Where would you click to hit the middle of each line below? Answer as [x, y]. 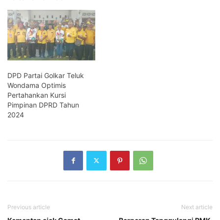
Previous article [29, 207]
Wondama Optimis [37, 85]
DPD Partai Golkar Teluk [46, 75]
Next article [197, 207]
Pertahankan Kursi [37, 95]
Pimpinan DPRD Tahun [43, 105]
